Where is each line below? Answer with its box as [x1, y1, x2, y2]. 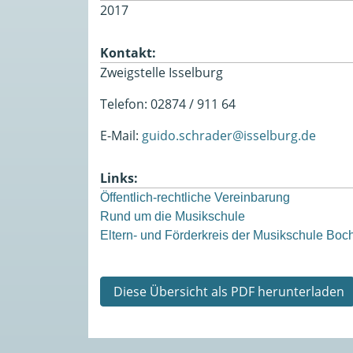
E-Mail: [100, 126, 142, 144]
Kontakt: [100, 43, 156, 61]
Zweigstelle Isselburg [100, 63, 223, 81]
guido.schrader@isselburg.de [142, 126, 316, 144]
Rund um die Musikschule [100, 209, 245, 223]
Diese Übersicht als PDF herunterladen [110, 282, 344, 300]
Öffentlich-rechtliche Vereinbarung [100, 190, 290, 204]
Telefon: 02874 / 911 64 [100, 95, 236, 113]
